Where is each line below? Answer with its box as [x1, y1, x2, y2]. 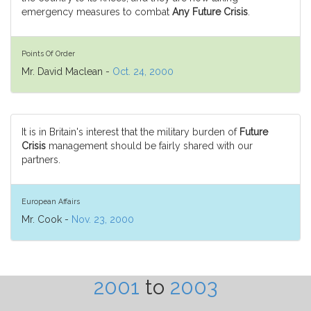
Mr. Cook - [22, 214, 72, 225]
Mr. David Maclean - [22, 66, 112, 77]
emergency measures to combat [22, 6, 172, 17]
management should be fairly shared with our [46, 140, 253, 151]
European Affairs [22, 196, 80, 205]
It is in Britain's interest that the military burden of [22, 126, 239, 137]
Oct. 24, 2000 [112, 66, 174, 77]
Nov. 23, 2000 [72, 214, 134, 225]
